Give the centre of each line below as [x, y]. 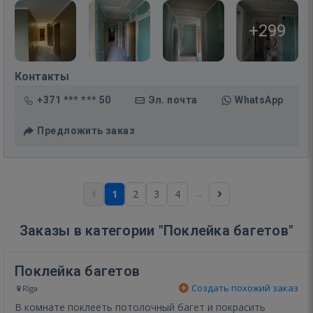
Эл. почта [173, 100]
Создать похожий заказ [244, 287]
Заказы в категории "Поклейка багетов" [156, 230]
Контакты [42, 76]
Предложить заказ [86, 130]
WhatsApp [259, 100]
